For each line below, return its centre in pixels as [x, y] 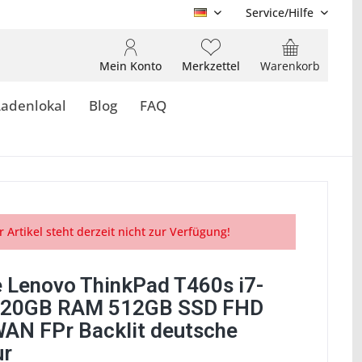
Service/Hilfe [280, 13]
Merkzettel [211, 66]
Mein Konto [130, 66]
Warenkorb [290, 66]
